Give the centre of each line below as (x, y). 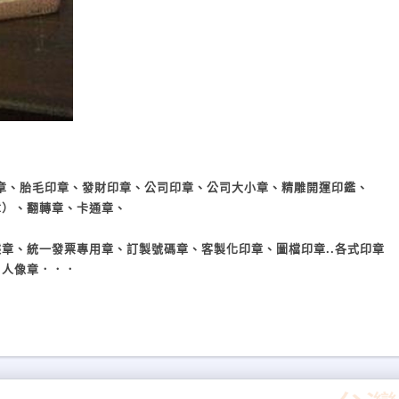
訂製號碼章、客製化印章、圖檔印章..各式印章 (256, 249)
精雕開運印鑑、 (325, 187)
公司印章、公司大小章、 (213, 187)
